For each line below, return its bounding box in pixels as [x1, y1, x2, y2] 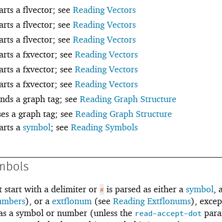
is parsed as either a [104, 183, 186, 194]
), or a [25, 195, 52, 206]
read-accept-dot [135, 208, 202, 219]
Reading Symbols [71, 122, 138, 133]
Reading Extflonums [113, 195, 191, 206]
